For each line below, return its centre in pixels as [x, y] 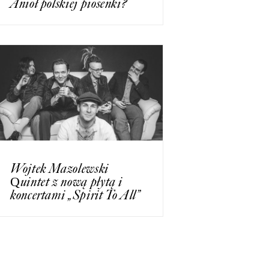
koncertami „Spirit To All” [75, 195]
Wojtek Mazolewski [59, 168]
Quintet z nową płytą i [67, 181]
